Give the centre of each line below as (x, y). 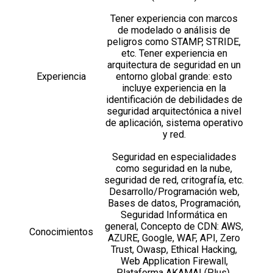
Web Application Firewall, (174, 261)
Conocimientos (61, 232)
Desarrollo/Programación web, (174, 191)
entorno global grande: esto (174, 76)
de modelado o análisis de (174, 30)
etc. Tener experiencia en (174, 53)
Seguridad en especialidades (174, 157)
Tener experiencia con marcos (174, 18)
